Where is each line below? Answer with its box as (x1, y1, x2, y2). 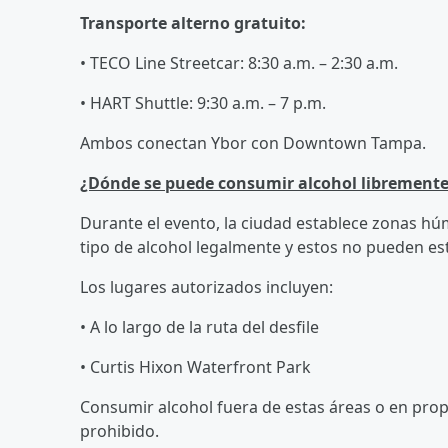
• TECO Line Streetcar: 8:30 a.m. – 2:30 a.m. (80, 51, 398, 74)
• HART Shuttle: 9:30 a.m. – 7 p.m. (80, 91, 326, 114)
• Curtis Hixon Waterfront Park (80, 355, 311, 378)
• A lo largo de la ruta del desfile (80, 315, 319, 338)
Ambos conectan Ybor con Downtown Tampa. (80, 131, 426, 154)
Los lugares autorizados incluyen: (80, 275, 333, 298)
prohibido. (80, 419, 163, 442)
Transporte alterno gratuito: (80, 11, 306, 34)
